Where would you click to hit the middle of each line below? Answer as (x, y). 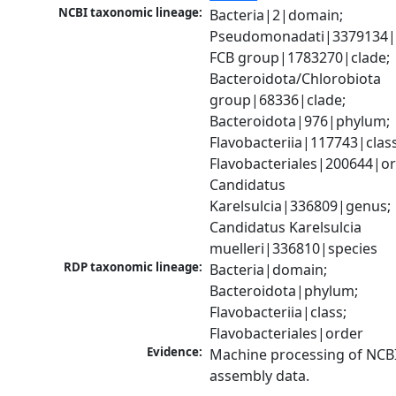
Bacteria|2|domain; (277, 15)
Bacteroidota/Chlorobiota (296, 79)
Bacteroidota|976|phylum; (300, 122)
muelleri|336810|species (294, 249)
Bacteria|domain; (269, 270)
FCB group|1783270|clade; (300, 58)
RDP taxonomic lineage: (133, 267)
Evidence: (175, 352)
